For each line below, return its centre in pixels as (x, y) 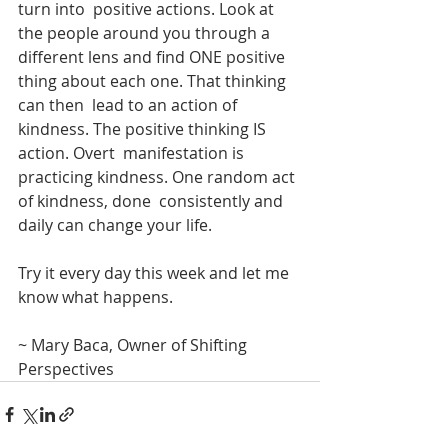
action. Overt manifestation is (133, 152)
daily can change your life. (115, 224)
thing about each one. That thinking (154, 80)
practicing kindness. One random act (158, 176)
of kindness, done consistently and (152, 200)
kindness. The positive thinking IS (144, 128)
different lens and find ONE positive (153, 56)
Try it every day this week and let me (155, 272)
